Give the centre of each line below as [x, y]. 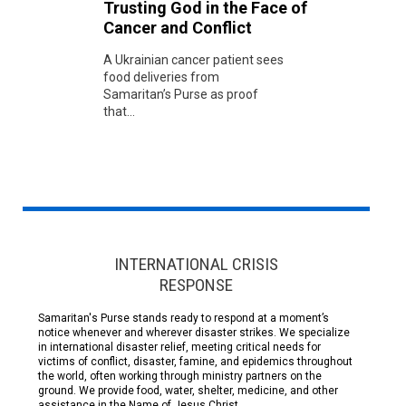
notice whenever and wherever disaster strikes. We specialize [193, 332]
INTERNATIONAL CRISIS [196, 265]
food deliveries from [161, 77]
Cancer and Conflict [178, 28]
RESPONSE [196, 285]
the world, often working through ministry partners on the [179, 376]
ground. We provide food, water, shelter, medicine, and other [188, 390]
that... [119, 112]
